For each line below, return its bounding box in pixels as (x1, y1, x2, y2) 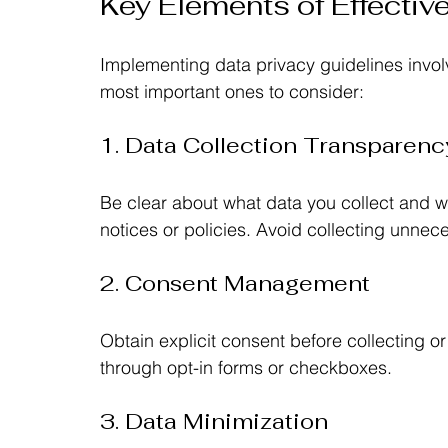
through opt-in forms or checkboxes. (100, 355, 392, 379)
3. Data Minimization (100, 406, 328, 435)
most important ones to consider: (100, 79, 364, 103)
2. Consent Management (100, 268, 370, 297)
